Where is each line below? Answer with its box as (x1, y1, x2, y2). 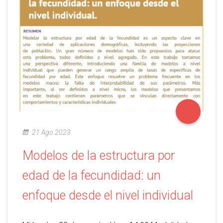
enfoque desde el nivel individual (22, 188, 193, 203)
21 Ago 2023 (32, 128, 71, 136)
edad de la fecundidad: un (22, 168, 161, 183)
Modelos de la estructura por (22, 148, 175, 163)
